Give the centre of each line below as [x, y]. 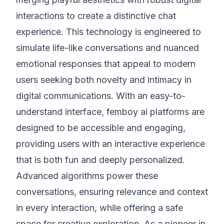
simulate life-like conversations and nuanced [107, 48]
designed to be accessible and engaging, [101, 128]
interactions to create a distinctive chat [96, 16]
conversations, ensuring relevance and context [112, 192]
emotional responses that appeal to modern [106, 64]
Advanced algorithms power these [87, 176]
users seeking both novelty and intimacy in [104, 80]
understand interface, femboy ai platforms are [110, 112]
